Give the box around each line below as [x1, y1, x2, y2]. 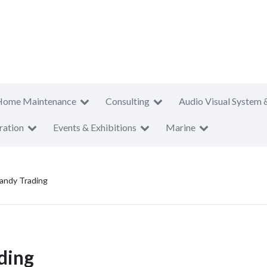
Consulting [105, 95, 150, 107]
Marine [166, 122, 195, 133]
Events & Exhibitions [53, 122, 136, 133]
